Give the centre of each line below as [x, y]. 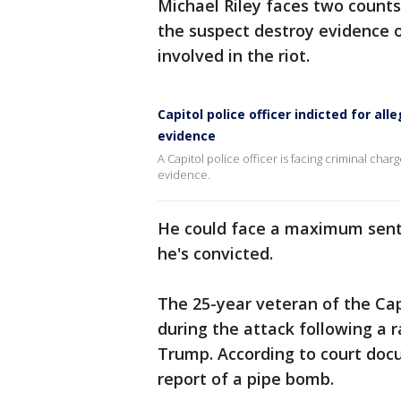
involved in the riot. [234, 55]
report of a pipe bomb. [246, 379]
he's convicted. [215, 253]
